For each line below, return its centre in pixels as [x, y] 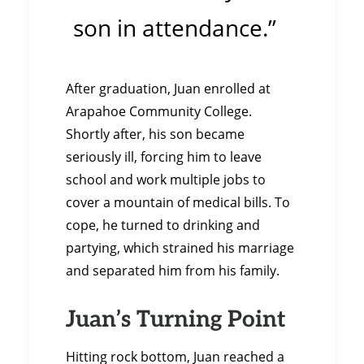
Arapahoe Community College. [159, 111]
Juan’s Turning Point [176, 317]
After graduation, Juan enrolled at [168, 88]
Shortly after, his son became [155, 134]
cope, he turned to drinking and [163, 225]
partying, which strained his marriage [180, 247]
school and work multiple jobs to [166, 179]
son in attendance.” [175, 28]
